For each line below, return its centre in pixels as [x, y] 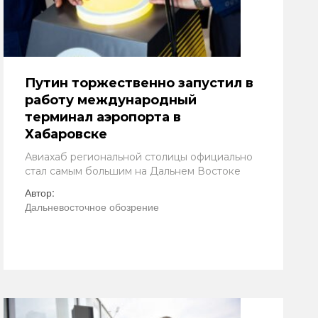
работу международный [111, 100]
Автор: [40, 192]
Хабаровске [66, 134]
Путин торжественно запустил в [139, 83]
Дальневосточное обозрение [92, 207]
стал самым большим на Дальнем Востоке [133, 171]
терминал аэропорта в [103, 117]
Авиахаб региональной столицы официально [139, 157]
